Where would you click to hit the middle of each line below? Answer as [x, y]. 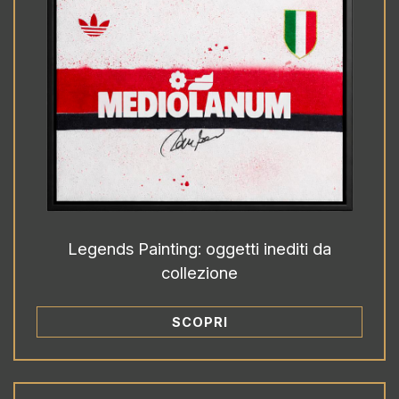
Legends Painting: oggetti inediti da [199, 248]
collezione [199, 272]
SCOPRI [199, 322]
